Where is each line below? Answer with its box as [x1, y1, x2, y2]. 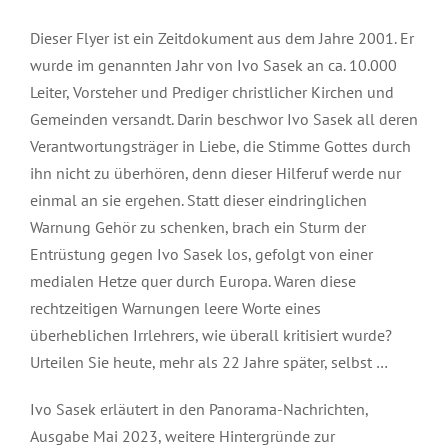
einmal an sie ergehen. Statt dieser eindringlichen [30, 189, 367, 210]
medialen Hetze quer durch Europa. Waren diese [30, 270, 356, 291]
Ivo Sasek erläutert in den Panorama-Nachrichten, [30, 398, 368, 419]
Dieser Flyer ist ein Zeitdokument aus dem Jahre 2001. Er [30, 27, 414, 48]
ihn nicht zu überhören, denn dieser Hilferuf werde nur [30, 162, 401, 183]
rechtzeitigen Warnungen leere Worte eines [30, 297, 321, 318]
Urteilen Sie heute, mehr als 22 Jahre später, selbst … [30, 351, 388, 372]
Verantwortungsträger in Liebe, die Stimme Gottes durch [30, 135, 411, 156]
